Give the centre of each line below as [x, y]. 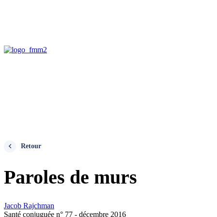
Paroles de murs [70, 177]
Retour [31, 146]
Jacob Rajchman [29, 205]
